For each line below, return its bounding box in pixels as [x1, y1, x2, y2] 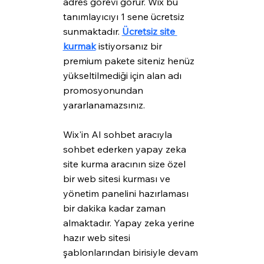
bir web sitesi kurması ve [62, 173, 173, 185]
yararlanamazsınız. [62, 99, 145, 111]
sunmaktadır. [62, 25, 122, 38]
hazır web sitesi [62, 232, 133, 244]
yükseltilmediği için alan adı [62, 70, 184, 82]
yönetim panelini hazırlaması [62, 187, 191, 200]
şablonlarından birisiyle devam [62, 246, 200, 259]
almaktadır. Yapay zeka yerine [62, 217, 197, 229]
